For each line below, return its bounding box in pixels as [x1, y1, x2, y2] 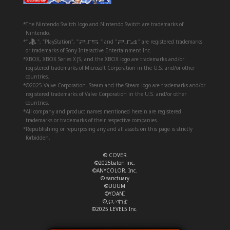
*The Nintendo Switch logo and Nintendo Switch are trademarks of [23, 20, 183, 28]
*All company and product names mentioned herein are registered [23, 107, 181, 115]
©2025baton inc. [94, 159, 136, 166]
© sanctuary [100, 174, 129, 182]
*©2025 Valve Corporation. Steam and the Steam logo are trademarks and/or [23, 81, 205, 89]
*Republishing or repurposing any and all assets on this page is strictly [23, 125, 193, 132]
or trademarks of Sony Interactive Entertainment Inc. [25, 46, 151, 54]
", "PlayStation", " [37, 37, 79, 45]
